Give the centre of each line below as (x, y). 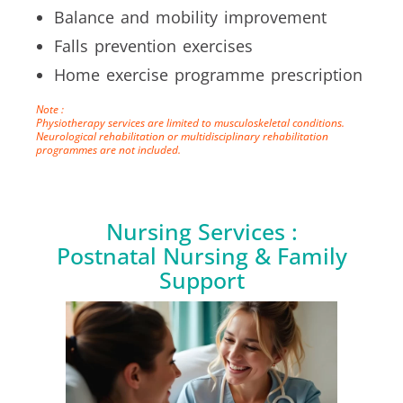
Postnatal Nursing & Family (201, 256)
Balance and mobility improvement (190, 18)
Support (201, 280)
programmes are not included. (108, 150)
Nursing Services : (201, 232)
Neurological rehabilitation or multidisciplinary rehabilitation (182, 137)
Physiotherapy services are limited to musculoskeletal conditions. (190, 123)
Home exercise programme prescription (208, 75)
